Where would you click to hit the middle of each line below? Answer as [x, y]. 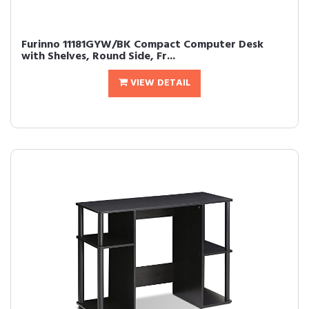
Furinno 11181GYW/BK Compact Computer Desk [142, 45]
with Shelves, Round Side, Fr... [98, 57]
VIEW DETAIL [159, 83]
